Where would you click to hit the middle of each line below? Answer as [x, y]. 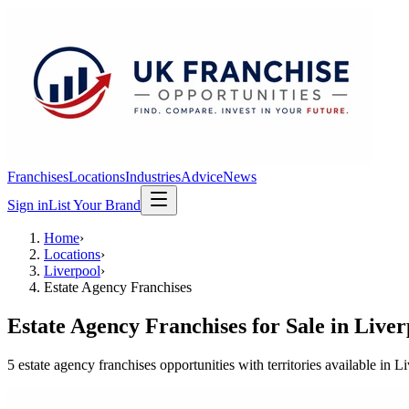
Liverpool [72, 271]
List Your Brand [94, 205]
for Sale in [300, 325]
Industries [153, 177]
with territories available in [315, 364]
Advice [202, 177]
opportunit [188, 364]
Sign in [28, 205]
